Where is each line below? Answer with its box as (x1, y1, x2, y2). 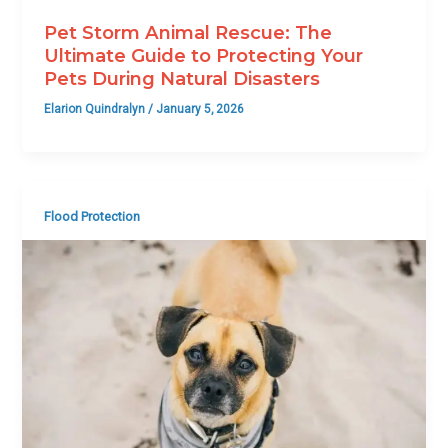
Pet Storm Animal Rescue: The (44, 21, 333, 45)
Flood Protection (44, 208, 141, 224)
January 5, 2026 (156, 102, 245, 117)
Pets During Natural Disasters (44, 67, 321, 91)
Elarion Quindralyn (44, 102, 149, 117)
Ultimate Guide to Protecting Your (44, 44, 364, 68)
